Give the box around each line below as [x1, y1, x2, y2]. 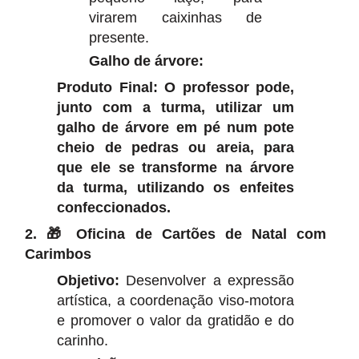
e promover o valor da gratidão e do [57, 312, 294, 329]
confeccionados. [57, 199, 171, 216]
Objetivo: [57, 272, 120, 288]
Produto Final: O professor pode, [57, 79, 294, 95]
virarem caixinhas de [89, 9, 262, 26]
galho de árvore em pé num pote [57, 119, 294, 135]
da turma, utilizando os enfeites [57, 179, 294, 196]
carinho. [57, 332, 109, 349]
